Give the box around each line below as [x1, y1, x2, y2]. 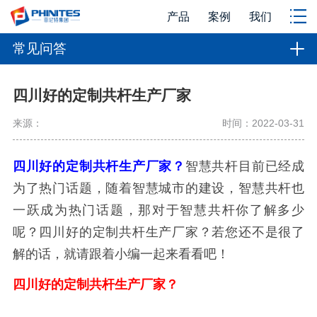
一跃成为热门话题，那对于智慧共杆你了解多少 [12, 203, 305, 218]
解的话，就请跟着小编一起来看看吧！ [12, 247, 229, 262]
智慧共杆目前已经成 [185, 159, 305, 174]
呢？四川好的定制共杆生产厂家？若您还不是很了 [12, 225, 305, 240]
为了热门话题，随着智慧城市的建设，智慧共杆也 [12, 181, 305, 196]
